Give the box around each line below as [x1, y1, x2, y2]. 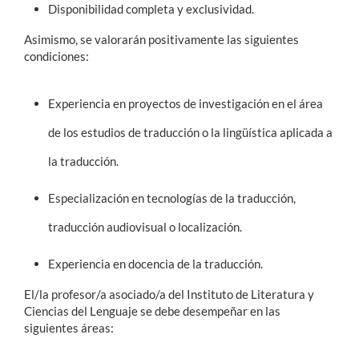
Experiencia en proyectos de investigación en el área [48, 96, 323, 111]
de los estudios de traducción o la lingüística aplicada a [48, 125, 333, 139]
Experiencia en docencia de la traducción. [48, 256, 263, 271]
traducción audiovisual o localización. [48, 220, 242, 234]
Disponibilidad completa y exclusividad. [48, 2, 254, 16]
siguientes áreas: [24, 321, 114, 335]
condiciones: [24, 49, 89, 63]
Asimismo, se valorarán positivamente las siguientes [24, 32, 299, 46]
